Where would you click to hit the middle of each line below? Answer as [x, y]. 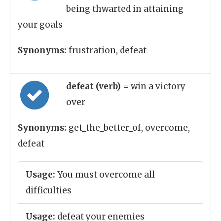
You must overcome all [105, 175]
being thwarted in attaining [125, 9]
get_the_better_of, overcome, [128, 128]
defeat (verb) [94, 86]
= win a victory [154, 86]
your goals [40, 25]
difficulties [49, 190]
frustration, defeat [107, 50]
